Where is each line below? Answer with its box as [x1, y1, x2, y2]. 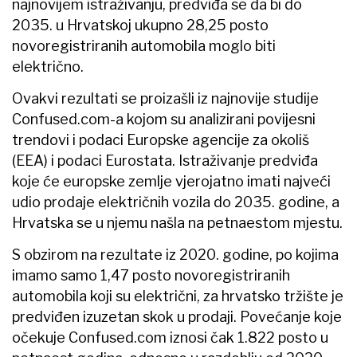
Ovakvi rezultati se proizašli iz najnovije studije [12, 90, 319, 108]
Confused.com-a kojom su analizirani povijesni [12, 111, 316, 128]
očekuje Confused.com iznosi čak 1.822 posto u [12, 329, 328, 347]
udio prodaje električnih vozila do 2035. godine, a [12, 194, 339, 211]
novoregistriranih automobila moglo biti [12, 37, 276, 55]
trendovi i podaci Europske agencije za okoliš [12, 131, 309, 149]
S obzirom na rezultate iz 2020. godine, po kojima [12, 246, 339, 264]
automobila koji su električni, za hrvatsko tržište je [12, 288, 343, 305]
